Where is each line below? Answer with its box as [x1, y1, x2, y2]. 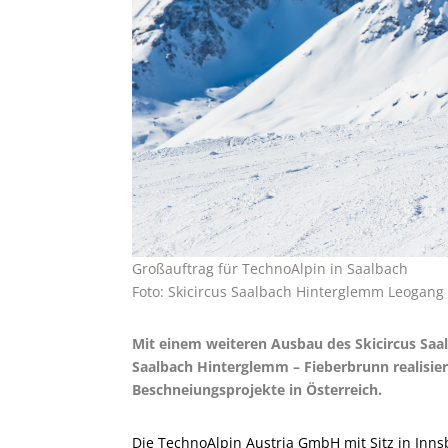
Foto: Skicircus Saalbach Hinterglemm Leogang [132, 281, 444, 301]
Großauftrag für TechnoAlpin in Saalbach [132, 258, 408, 278]
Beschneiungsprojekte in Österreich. [132, 380, 382, 400]
